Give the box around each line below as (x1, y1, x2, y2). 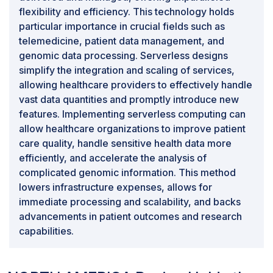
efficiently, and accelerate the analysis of (19, 151, 207, 164)
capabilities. (19, 224, 74, 237)
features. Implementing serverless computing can (19, 107, 246, 120)
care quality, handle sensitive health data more (19, 136, 232, 149)
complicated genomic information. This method (19, 166, 236, 179)
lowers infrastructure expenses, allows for (19, 180, 212, 193)
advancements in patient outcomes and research (19, 210, 242, 222)
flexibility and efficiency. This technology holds (19, 5, 234, 18)
